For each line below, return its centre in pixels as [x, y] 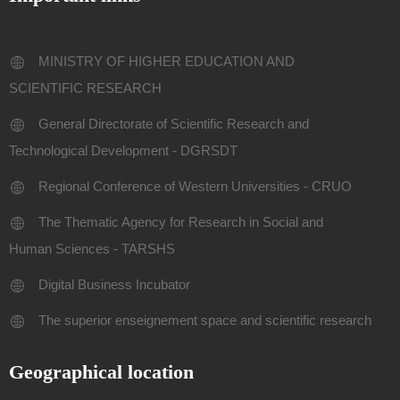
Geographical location [101, 372]
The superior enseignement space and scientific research [204, 320]
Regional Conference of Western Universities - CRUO [195, 186]
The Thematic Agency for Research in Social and [180, 222]
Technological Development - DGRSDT [123, 150]
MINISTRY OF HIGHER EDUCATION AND [166, 61]
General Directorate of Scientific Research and [173, 124]
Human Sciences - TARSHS [92, 249]
